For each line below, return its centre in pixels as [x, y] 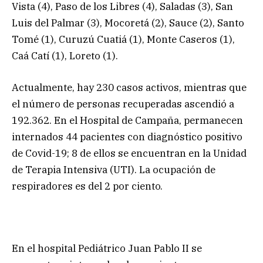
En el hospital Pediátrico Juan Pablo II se [107, 249]
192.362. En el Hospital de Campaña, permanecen [127, 121]
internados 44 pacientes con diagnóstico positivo [127, 137]
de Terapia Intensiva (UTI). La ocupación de [114, 170]
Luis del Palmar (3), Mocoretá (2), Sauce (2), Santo [128, 23]
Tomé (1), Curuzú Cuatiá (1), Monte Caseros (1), [123, 39]
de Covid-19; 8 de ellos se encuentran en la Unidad [129, 154]
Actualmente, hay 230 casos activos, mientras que [129, 88]
